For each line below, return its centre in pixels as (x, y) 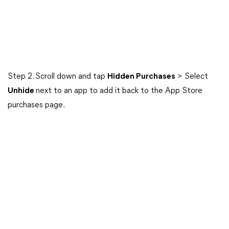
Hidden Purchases (141, 77)
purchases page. (36, 105)
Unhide (22, 91)
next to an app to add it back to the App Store (119, 91)
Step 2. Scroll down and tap (58, 77)
